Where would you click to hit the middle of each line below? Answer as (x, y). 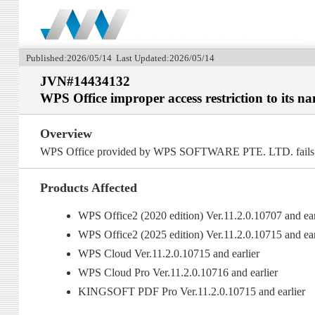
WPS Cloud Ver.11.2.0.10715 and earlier (169, 254)
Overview (66, 134)
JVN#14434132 (85, 82)
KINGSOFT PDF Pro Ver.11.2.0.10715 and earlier (192, 292)
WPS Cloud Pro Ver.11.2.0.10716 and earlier (178, 273)
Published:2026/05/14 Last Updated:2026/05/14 (120, 58)
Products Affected (88, 188)
